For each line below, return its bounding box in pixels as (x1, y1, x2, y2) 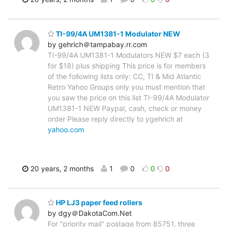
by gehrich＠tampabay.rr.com (48, 40, 147, 49)
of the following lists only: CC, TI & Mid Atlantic (48, 71, 201, 81)
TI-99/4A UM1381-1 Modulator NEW (54, 29, 180, 38)
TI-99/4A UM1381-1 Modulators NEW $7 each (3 (48, 50, 209, 59)
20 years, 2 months (28, 164, 94, 173)
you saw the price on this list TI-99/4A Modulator (48, 93, 209, 102)
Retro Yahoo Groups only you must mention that (48, 82, 205, 91)
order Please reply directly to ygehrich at (48, 114, 183, 123)
